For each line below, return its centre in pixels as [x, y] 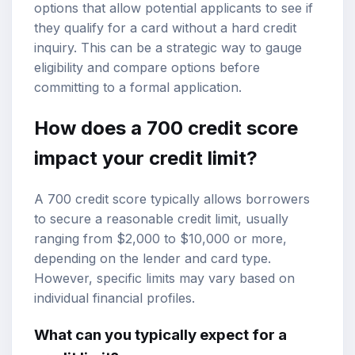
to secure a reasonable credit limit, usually [161, 219]
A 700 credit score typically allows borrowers [172, 199]
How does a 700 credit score [166, 128]
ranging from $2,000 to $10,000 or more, [160, 239]
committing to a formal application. [138, 88]
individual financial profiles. [115, 298]
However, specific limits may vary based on [164, 279]
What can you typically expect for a [160, 334]
